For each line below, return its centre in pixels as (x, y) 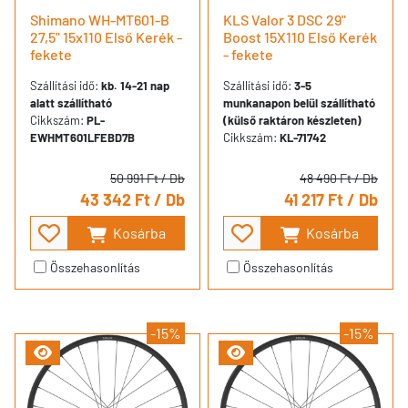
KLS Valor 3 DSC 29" (285, 19)
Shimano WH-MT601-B (100, 19)
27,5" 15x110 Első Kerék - (106, 36)
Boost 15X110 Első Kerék (300, 36)
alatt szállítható (71, 102)
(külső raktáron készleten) (292, 120)
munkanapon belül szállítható (299, 102)
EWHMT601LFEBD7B (82, 137)
